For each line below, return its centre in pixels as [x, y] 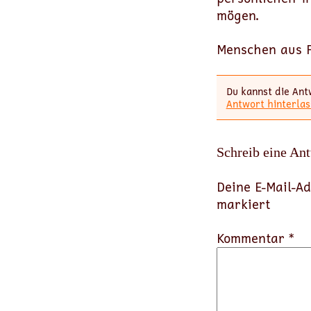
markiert [243, 204]
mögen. [237, 15]
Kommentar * [255, 238]
